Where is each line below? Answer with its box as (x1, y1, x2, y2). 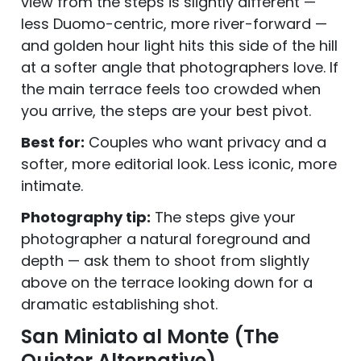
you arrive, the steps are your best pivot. (21, 100, 311, 121)
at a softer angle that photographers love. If (21, 56, 338, 77)
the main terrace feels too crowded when (21, 78, 321, 99)
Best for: (21, 131, 85, 152)
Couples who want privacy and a (85, 131, 326, 152)
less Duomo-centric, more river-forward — (21, 13, 327, 34)
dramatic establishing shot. (21, 293, 218, 314)
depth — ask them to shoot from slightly (21, 250, 309, 271)
